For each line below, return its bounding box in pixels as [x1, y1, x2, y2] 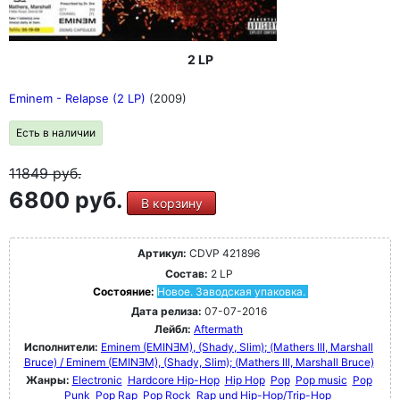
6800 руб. [9, 186, 127, 213]
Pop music [295, 372, 347, 387]
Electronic [71, 372, 122, 387]
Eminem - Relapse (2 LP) [9, 90, 149, 105]
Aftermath [194, 321, 243, 336]
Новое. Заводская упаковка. [156, 284, 305, 298]
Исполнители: [24, 339, 101, 354]
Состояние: [92, 284, 157, 298]
